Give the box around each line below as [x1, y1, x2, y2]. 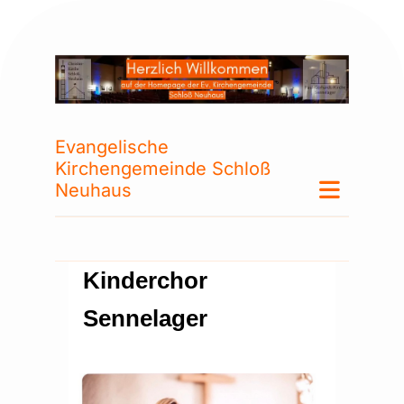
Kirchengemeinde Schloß [55, 158, 271, 180]
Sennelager [83, 305, 207, 333]
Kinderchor [83, 267, 207, 295]
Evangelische [55, 136, 169, 159]
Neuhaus [55, 179, 132, 202]
